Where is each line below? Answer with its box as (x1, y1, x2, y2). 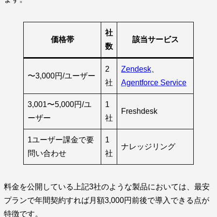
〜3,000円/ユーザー (28, 72, 95, 80)
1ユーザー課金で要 (28, 136, 94, 144)
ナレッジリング (121, 142, 175, 151)
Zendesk (121, 65, 151, 74)
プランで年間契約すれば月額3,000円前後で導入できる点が (4, 196, 209, 205)
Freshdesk (121, 107, 157, 116)
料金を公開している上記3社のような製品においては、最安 (4, 183, 210, 191)
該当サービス (132, 35, 179, 44)
